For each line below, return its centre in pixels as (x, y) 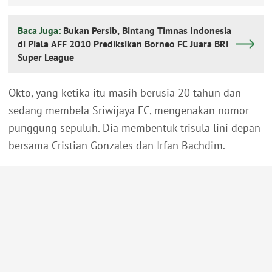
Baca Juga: (40, 31)
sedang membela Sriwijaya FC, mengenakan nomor (129, 110)
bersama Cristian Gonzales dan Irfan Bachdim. (117, 146)
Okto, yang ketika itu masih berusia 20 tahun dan (125, 93)
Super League (46, 57)
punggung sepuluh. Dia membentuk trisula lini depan (134, 128)
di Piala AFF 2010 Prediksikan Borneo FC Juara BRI (123, 44)
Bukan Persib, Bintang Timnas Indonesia (147, 31)
